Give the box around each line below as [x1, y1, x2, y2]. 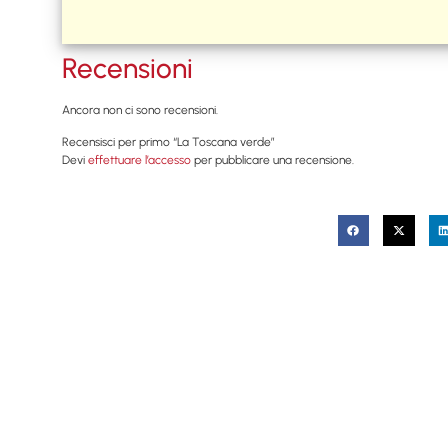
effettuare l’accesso [88, 153, 191, 168]
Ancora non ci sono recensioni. [62, 103, 218, 117]
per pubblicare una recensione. [191, 153, 354, 168]
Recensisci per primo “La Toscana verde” [62, 135, 275, 150]
